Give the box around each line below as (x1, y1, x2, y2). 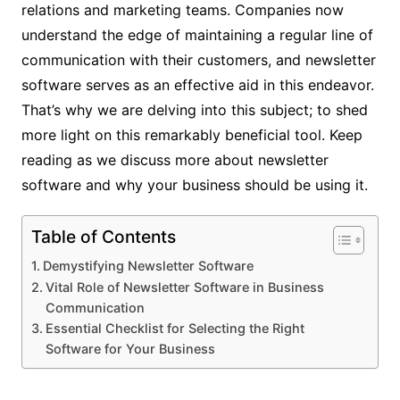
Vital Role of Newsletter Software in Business (45, 279, 324, 295)
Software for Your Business (45, 340, 215, 356)
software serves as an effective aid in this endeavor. (21, 75, 374, 94)
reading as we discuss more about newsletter (21, 150, 329, 169)
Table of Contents (30, 225, 176, 247)
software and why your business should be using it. (21, 175, 368, 194)
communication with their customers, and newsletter (21, 50, 376, 69)
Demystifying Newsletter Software (42, 257, 254, 273)
